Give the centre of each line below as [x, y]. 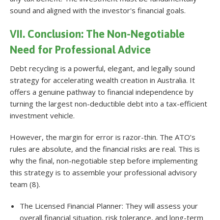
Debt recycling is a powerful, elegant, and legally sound [102, 68]
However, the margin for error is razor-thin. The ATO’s [103, 137]
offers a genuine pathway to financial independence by [102, 92]
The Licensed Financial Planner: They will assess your [109, 206]
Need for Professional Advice [80, 49]
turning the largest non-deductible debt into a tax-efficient [109, 103]
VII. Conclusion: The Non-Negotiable [97, 34]
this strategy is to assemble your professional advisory [103, 172]
